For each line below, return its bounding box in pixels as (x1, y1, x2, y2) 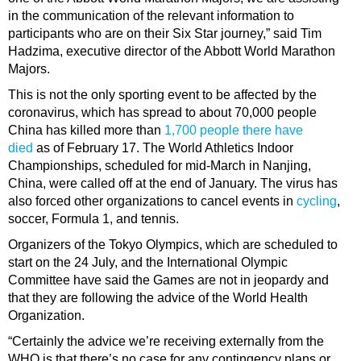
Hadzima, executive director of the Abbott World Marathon (8, 44, 335, 59)
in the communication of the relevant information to (8, 9, 294, 23)
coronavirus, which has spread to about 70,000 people (8, 106, 317, 120)
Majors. (8, 62, 50, 77)
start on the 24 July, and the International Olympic (8, 255, 288, 270)
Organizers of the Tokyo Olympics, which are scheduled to (8, 238, 338, 252)
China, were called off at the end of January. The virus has (8, 176, 338, 191)
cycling (297, 194, 337, 209)
